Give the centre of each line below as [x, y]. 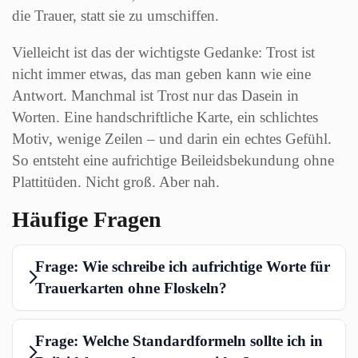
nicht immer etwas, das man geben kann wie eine [161, 74]
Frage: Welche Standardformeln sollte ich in [179, 341]
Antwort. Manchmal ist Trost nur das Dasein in [155, 95]
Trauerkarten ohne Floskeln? [131, 288]
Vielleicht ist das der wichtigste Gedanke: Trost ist [163, 52]
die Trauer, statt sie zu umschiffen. [115, 15]
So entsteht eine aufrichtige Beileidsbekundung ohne [173, 160]
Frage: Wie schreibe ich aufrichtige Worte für [182, 267]
